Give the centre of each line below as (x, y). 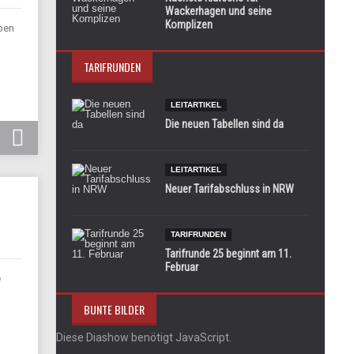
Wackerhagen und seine (218, 11)
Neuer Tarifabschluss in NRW (230, 189)
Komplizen (189, 24)
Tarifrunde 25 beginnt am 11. (228, 254)
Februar (182, 267)
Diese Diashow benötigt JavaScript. (144, 337)
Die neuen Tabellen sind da (224, 124)
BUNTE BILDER (114, 309)
